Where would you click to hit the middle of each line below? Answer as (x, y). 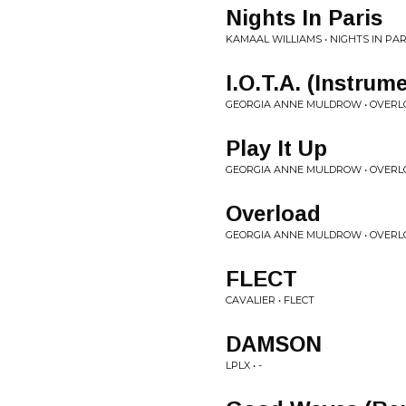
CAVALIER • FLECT (270, 300)
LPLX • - (244, 365)
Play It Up (276, 148)
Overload (273, 213)
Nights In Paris (304, 18)
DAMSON (274, 344)
